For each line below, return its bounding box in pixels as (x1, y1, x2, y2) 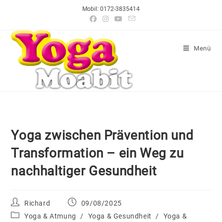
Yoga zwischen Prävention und (11, 128, 194, 143)
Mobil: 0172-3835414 (82, 5, 140, 12)
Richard (24, 199, 51, 207)
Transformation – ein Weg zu (11, 146, 184, 161)
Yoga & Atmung (24, 212, 76, 220)
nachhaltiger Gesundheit (11, 164, 157, 178)
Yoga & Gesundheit (88, 212, 152, 220)
